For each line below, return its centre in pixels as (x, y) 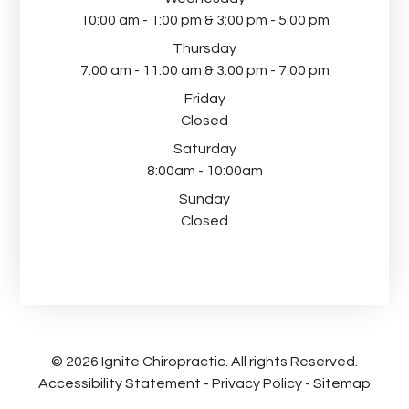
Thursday (204, 48)
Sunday (204, 199)
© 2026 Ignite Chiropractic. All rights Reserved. (204, 361)
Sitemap (342, 383)
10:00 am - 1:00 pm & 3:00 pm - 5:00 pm (204, 20)
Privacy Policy (257, 383)
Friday (204, 98)
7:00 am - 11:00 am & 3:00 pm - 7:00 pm (204, 70)
